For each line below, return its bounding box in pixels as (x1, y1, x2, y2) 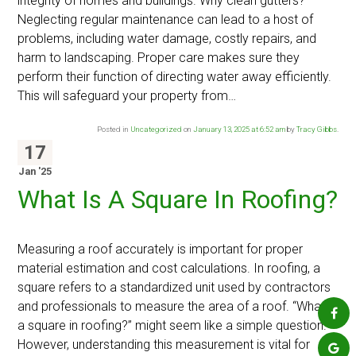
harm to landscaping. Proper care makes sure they (17, 50, 300, 66)
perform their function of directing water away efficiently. (17, 69, 332, 85)
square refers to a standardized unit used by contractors (17, 280, 331, 296)
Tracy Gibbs (296, 125, 337, 134)
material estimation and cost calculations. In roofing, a (17, 261, 321, 277)
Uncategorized (130, 125, 182, 134)
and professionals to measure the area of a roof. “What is (17, 299, 338, 315)
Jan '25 (18, 165, 52, 178)
